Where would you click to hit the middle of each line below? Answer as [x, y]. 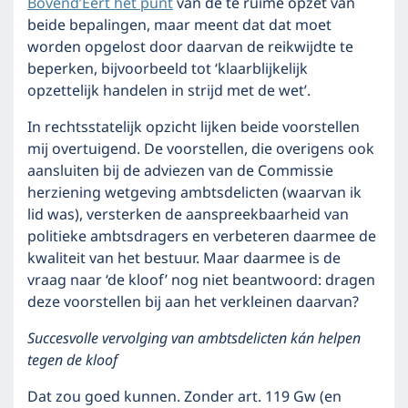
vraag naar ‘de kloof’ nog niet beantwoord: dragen [201, 280]
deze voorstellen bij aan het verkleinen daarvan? [193, 302]
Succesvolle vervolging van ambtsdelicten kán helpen [194, 339]
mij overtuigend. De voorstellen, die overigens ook [201, 149]
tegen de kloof [72, 361]
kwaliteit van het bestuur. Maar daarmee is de [184, 259]
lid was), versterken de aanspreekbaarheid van [188, 215]
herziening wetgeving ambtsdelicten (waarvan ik [194, 193]
